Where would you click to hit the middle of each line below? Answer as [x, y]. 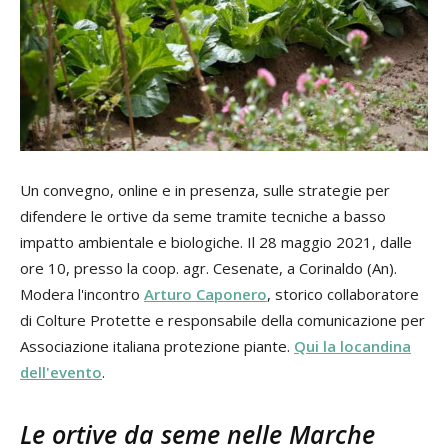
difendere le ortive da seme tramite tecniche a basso [203, 215]
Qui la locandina [352, 345]
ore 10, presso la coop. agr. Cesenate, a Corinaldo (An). [208, 267]
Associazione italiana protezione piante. [157, 345]
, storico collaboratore [343, 293]
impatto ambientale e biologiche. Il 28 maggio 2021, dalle [216, 241]
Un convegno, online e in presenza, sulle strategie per [205, 189]
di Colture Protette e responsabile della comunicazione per [222, 319]
